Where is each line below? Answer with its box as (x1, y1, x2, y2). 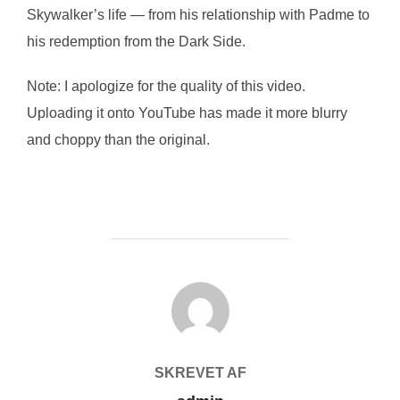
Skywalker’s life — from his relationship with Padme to (27, 6, 370, 22)
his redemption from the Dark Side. (27, 33, 246, 49)
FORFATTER (156, 283, 244, 299)
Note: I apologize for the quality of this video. (27, 78, 305, 94)
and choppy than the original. (27, 131, 210, 147)
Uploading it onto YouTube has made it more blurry (27, 104, 347, 121)
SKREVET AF (154, 364, 246, 380)
